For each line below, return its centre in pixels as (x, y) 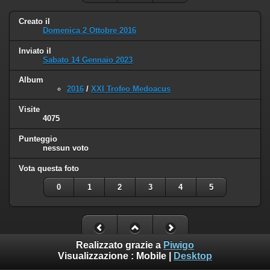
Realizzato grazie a (120, 245)
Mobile (151, 256)
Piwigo (179, 245)
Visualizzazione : (97, 256)
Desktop (193, 256)
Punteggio (38, 139)
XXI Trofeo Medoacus (131, 89)
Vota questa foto (49, 169)
